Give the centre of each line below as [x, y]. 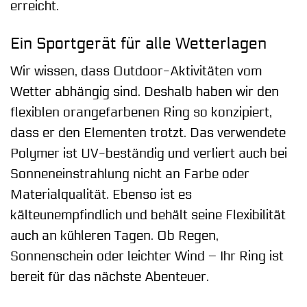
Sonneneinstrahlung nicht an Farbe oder [130, 174]
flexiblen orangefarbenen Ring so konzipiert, [141, 113]
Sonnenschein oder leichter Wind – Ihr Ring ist [147, 257]
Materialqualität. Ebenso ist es [101, 195]
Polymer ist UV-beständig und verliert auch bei [149, 154]
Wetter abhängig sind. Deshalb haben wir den [145, 92]
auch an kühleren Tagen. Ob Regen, [114, 236]
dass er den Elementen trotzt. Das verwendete [148, 133]
